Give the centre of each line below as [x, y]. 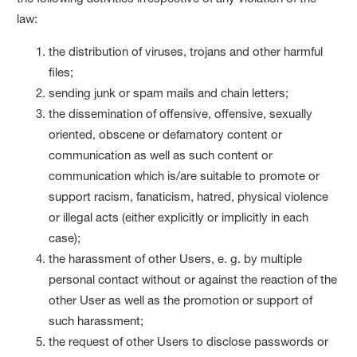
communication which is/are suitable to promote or [184, 175]
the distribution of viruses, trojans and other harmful [186, 51]
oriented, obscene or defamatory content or [166, 134]
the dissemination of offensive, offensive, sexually [181, 113]
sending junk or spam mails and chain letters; [169, 92]
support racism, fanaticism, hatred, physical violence [189, 196]
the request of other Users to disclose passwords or [189, 341]
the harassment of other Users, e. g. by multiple [176, 258]
